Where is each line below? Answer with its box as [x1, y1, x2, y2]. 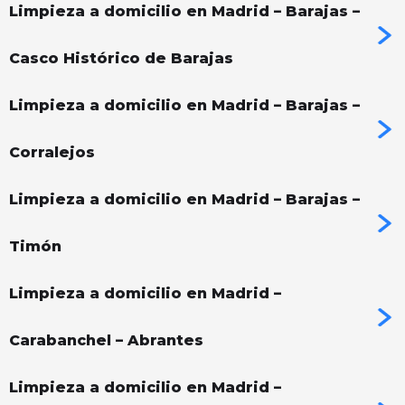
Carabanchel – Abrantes [9, 332, 203, 350]
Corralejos [9, 144, 95, 162]
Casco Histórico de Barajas [9, 50, 233, 68]
